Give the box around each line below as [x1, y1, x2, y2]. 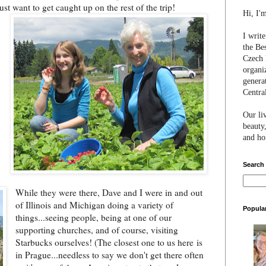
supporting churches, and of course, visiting [15, 223, 179, 236]
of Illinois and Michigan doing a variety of [15, 198, 174, 211]
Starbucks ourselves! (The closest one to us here [15, 236, 197, 248]
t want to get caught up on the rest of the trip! [8, 1, 175, 14]
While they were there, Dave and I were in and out [15, 186, 203, 198]
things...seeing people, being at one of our [15, 211, 172, 223]
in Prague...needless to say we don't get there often [15, 248, 204, 261]
